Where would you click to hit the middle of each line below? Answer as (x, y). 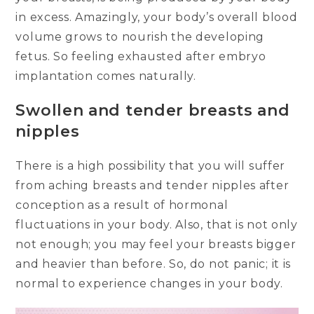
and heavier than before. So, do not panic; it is (153, 264)
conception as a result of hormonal (122, 205)
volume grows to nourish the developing (140, 37)
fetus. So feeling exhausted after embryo (141, 57)
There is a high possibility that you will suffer (151, 166)
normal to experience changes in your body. (149, 284)
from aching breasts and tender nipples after (152, 186)
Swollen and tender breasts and (153, 111)
